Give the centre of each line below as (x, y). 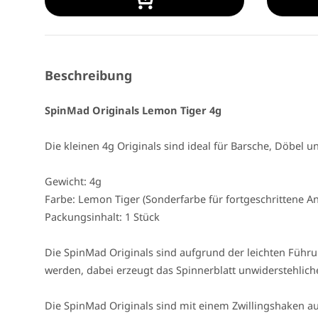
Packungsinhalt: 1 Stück (102, 217)
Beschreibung (88, 76)
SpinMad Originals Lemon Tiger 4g (133, 110)
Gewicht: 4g (73, 181)
